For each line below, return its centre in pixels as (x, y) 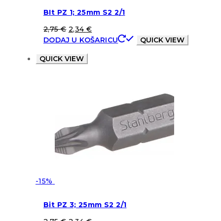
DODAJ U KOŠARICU (81, 40)
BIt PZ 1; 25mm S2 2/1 (84, 13)
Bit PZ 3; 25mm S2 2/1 (85, 205)
